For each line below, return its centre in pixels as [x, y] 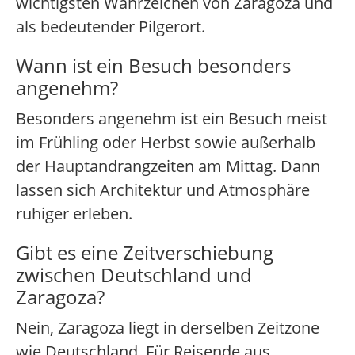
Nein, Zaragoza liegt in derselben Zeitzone [168, 328]
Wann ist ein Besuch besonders [153, 66]
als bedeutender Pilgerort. [111, 27]
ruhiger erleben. [74, 214]
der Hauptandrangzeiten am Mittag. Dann [168, 166]
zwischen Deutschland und [134, 275]
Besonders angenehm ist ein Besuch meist [172, 119]
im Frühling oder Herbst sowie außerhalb [166, 143]
